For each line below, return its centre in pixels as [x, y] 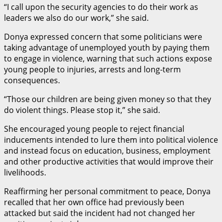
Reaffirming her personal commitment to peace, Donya [107, 191]
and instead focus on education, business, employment [107, 150]
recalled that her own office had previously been [94, 202]
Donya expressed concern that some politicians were [103, 36]
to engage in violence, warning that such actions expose [108, 58]
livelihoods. [25, 172]
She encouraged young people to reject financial [94, 129]
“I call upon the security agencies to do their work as [101, 7]
